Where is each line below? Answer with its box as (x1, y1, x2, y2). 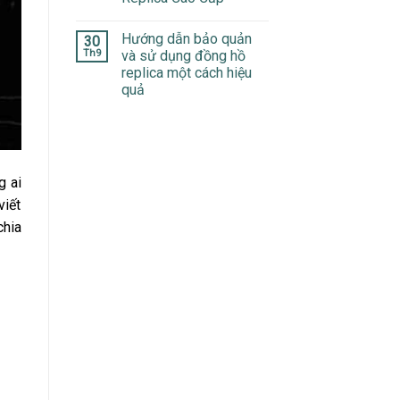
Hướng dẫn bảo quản (121, 29, 252, 47)
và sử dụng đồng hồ (121, 46, 246, 64)
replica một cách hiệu (121, 63, 252, 81)
